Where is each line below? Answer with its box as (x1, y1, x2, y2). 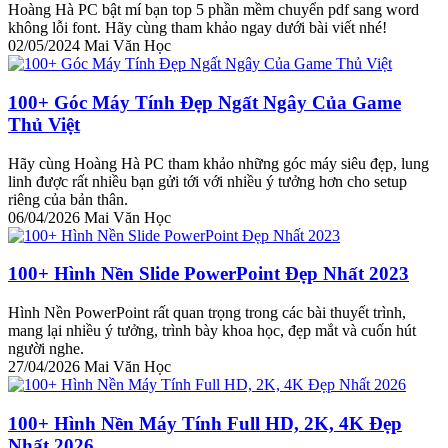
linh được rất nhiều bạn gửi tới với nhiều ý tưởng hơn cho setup (8, 172, 407, 190)
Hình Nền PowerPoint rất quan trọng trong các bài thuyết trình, (8, 304, 406, 322)
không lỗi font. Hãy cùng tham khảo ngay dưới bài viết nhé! (8, 19, 387, 37)
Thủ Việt (8, 113, 80, 135)
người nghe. (8, 340, 84, 358)
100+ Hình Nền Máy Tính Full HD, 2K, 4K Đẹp (8, 412, 402, 434)
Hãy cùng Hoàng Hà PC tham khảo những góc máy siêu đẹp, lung (8, 154, 429, 172)
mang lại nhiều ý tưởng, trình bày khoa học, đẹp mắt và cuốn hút (8, 322, 416, 340)
